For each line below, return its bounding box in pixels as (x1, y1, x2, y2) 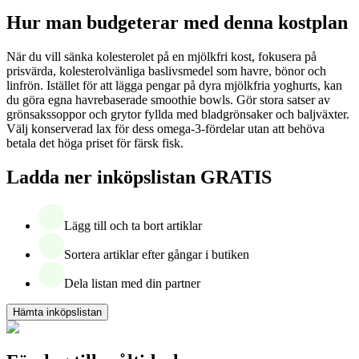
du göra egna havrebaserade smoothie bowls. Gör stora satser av (6, 93, 330, 107)
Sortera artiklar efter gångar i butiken (64, 247, 249, 261)
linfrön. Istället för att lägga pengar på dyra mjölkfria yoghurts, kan (6, 79, 342, 93)
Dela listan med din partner (64, 276, 200, 290)
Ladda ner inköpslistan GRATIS (6, 166, 272, 188)
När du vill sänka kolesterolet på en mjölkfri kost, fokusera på (6, 50, 317, 64)
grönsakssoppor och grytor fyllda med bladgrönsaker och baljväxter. (6, 107, 349, 122)
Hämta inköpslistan (13, 305, 102, 318)
